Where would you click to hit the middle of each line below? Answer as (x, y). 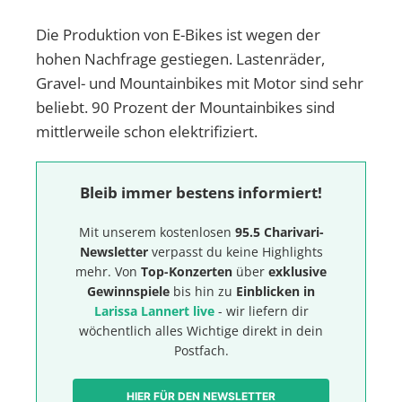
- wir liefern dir (261, 311)
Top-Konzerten (187, 272)
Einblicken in (275, 292)
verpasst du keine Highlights (235, 252)
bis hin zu (203, 292)
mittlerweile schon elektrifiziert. (147, 132)
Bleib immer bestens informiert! (201, 193)
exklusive (297, 272)
